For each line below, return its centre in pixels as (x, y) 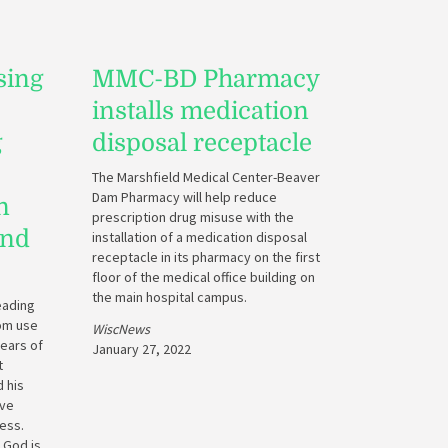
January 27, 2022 (141, 349)
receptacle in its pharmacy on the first (206, 257)
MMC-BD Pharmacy (205, 79)
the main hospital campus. (169, 297)
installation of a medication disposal (199, 237)
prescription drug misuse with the (193, 217)
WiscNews (121, 329)
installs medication (200, 111)
